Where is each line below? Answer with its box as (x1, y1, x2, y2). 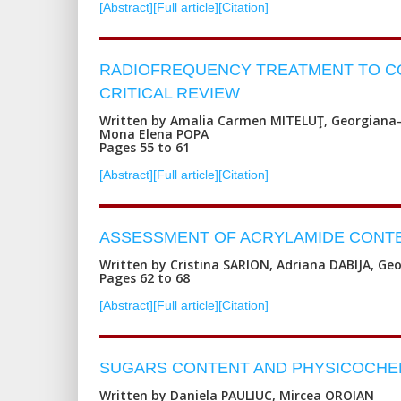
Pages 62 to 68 (99, 269, 190, 286)
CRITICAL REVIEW (99, 83, 240, 102)
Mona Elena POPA (99, 124, 209, 142)
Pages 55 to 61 (99, 138, 190, 156)
